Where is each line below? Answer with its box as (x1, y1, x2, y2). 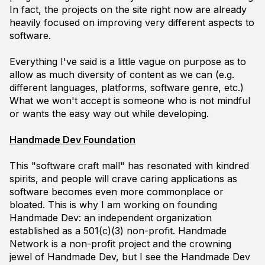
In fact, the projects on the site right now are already (9, 4, 247, 15)
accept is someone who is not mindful (77, 95, 250, 106)
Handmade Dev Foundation (9, 134, 135, 146)
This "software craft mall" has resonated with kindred (9, 160, 249, 172)
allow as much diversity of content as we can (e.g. (9, 69, 234, 80)
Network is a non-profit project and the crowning (9, 238, 231, 250)
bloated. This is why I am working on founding (9, 199, 217, 211)
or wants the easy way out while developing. (9, 108, 209, 119)
